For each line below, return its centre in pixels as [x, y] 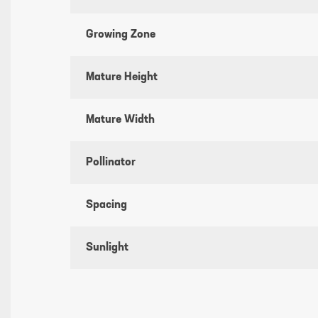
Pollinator [111, 163]
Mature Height [122, 78]
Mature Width [121, 120]
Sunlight [108, 248]
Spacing [107, 205]
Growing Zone [121, 35]
